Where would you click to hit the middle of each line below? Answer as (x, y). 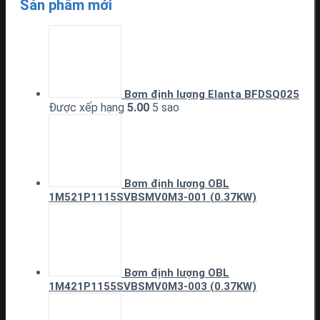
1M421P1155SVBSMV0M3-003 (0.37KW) (152, 286)
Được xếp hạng (88, 107)
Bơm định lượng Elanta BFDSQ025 (212, 94)
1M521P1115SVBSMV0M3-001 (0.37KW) (152, 197)
